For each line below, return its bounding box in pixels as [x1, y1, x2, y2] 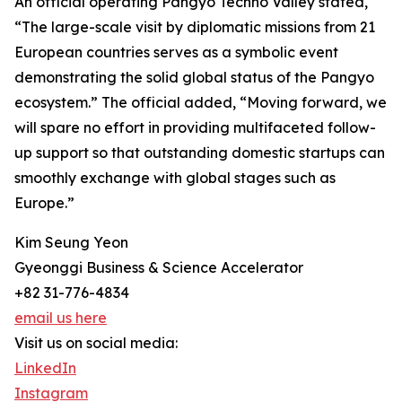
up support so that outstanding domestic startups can [14, 144, 385, 162]
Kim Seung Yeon [14, 233, 128, 252]
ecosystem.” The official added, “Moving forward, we [14, 93, 387, 112]
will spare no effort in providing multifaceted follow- [14, 118, 376, 137]
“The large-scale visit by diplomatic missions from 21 [14, 18, 375, 37]
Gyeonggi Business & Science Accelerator [14, 258, 303, 277]
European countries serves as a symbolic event [14, 43, 338, 62]
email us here [14, 309, 107, 328]
